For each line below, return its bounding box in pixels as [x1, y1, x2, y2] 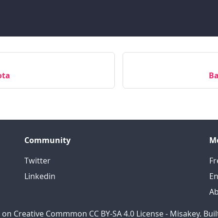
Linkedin [24, 171, 55, 182]
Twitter [24, 155, 51, 166]
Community [24, 135, 71, 145]
